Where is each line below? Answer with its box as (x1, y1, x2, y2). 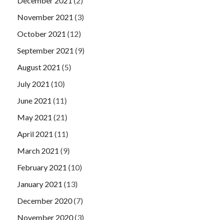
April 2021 (17, 129, 53, 138)
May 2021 (17, 112, 52, 122)
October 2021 (17, 28, 66, 38)
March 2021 (17, 145, 59, 155)
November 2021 (17, 12, 73, 22)
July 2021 (17, 79, 50, 88)
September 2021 (17, 45, 74, 55)
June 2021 (17, 95, 52, 105)
